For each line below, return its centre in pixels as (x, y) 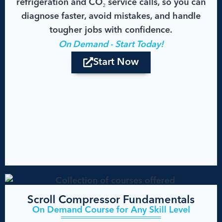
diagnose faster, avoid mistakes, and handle (111, 16)
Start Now (116, 62)
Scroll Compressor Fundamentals (111, 200)
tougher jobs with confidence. (111, 30)
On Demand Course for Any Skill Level (111, 210)
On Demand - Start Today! (111, 44)
